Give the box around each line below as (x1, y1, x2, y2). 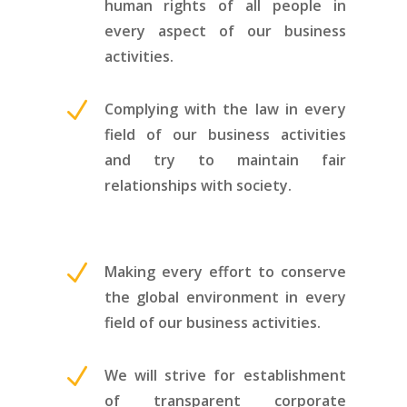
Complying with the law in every (104, 98, 346, 119)
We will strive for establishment (104, 364, 346, 385)
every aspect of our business (104, 20, 346, 41)
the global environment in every (104, 286, 346, 307)
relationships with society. (104, 174, 292, 195)
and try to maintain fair (104, 149, 346, 170)
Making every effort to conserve (104, 261, 346, 282)
